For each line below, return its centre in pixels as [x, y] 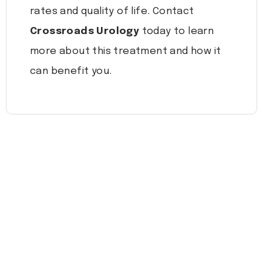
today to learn [177, 32]
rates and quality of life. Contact [112, 12]
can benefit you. [71, 72]
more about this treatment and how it [126, 52]
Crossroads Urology [85, 32]
